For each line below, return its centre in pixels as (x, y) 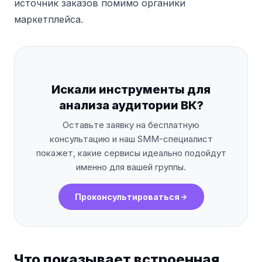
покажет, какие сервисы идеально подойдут (131, 153)
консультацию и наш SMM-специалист (131, 139)
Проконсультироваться (127, 197)
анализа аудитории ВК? (131, 105)
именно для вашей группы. (131, 167)
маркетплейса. (49, 19)
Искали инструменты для (131, 89)
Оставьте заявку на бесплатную (131, 125)
